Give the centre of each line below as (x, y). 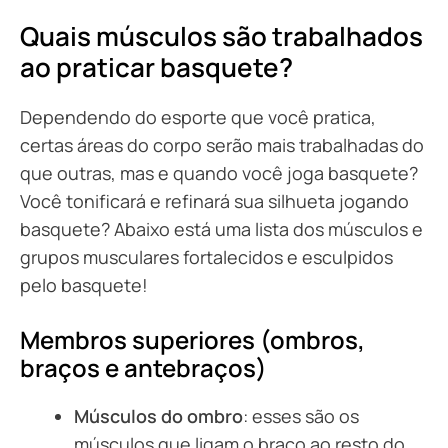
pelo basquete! (84, 284)
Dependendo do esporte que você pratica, (198, 116)
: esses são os (301, 415)
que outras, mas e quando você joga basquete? (219, 172)
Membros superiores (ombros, (192, 339)
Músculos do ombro (158, 415)
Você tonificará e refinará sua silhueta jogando (214, 200)
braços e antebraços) (143, 367)
